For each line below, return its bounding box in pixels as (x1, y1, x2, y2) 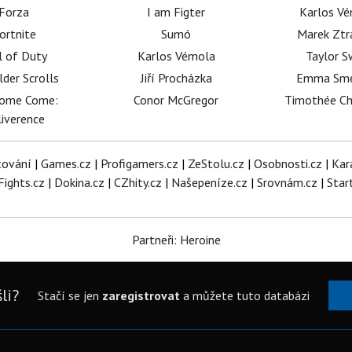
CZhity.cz (114, 174, 162, 190)
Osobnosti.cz (253, 156, 322, 171)
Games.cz (40, 156, 91, 171)
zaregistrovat (101, 288, 180, 303)
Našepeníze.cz (171, 174, 247, 190)
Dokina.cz (54, 174, 104, 190)
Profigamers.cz (100, 156, 178, 171)
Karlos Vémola (137, 48, 215, 64)
